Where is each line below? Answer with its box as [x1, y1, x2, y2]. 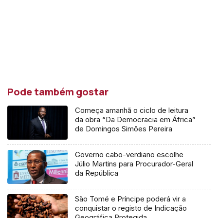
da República [75, 168, 119, 178]
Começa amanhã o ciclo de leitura [75, 105, 189, 115]
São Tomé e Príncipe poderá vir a [75, 194, 186, 203]
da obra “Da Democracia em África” [75, 114, 196, 124]
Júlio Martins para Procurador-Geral [75, 159, 194, 168]
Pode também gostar [7, 85, 109, 98]
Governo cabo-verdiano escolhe [75, 149, 184, 159]
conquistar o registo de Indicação [75, 203, 187, 213]
